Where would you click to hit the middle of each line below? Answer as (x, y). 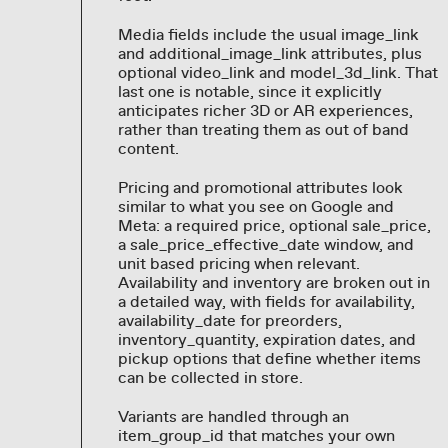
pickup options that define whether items (269, 359)
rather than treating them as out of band (263, 130)
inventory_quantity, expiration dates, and (266, 340)
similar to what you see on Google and (255, 207)
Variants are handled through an (233, 417)
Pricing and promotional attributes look (260, 188)
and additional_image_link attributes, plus (269, 54)
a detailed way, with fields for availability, (266, 302)
